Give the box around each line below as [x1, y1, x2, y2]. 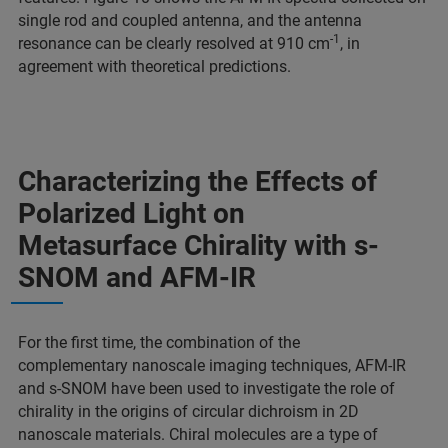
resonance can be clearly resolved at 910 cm [18, 33, 330, 53]
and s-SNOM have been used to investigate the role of [18, 378, 395, 398]
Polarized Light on [18, 196, 245, 230]
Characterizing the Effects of [18, 164, 377, 198]
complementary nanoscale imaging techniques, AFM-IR [18, 355, 406, 375]
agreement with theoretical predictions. [18, 56, 291, 76]
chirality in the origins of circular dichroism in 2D [18, 401, 359, 421]
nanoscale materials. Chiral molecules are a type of [18, 424, 378, 444]
